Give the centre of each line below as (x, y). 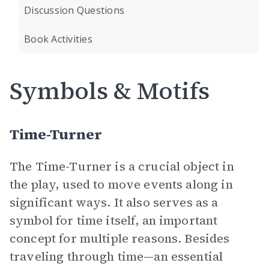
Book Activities (58, 39)
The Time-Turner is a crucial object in (122, 166)
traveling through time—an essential (116, 256)
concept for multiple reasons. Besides (120, 238)
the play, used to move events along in (121, 184)
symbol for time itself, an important (114, 220)
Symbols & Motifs (110, 91)
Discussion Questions (74, 10)
